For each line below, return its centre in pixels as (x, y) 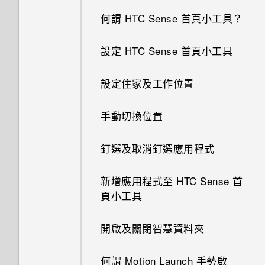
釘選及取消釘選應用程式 (158, 148)
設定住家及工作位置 (147, 83)
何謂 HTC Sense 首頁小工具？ (172, 18)
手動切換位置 (132, 116)
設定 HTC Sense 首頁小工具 (167, 51)
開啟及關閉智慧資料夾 (152, 228)
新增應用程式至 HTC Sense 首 (172, 181)
